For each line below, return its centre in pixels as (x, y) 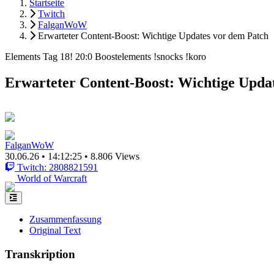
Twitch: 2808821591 (57, 167)
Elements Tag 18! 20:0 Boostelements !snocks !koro (106, 57)
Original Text (55, 230)
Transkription (40, 254)
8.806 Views (115, 156)
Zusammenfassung (65, 219)
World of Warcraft (52, 178)
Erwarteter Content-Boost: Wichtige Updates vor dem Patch (153, 36)
